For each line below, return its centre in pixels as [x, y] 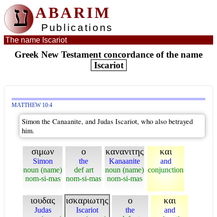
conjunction [166, 170]
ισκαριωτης [87, 200]
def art [84, 170]
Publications [77, 28]
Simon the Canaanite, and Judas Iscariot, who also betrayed [107, 121]
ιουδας [43, 200]
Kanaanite [124, 161]
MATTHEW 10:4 [32, 105]
